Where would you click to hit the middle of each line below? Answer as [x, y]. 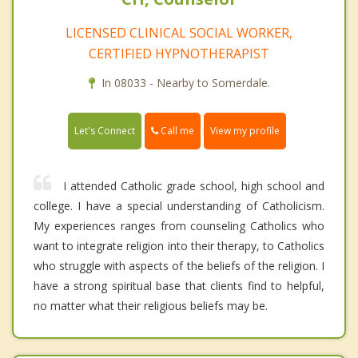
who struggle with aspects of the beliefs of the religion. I [179, 266]
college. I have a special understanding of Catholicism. [179, 206]
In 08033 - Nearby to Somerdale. [185, 83]
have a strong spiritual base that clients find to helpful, [179, 286]
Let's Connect [105, 131]
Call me [176, 131]
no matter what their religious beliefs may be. [151, 306]
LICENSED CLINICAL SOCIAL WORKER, [179, 33]
